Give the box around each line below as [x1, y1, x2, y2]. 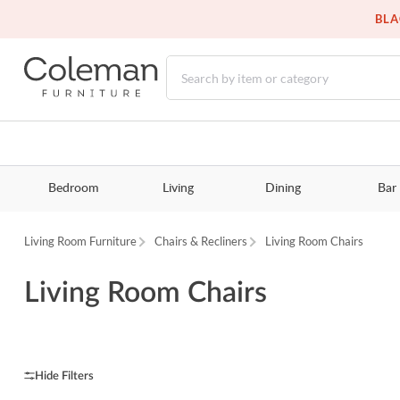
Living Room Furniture [24, 234, 137, 249]
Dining [264, 182, 301, 196]
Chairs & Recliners [154, 234, 248, 249]
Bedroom [47, 182, 99, 196]
